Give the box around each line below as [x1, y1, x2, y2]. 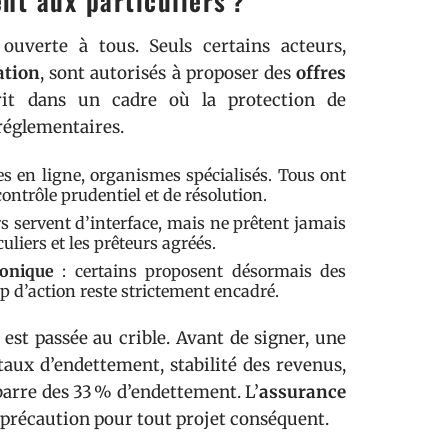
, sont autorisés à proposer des [40, 62, 297, 84]
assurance [259, 381, 346, 403]
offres [296, 62, 347, 84]
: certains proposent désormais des [53, 261, 347, 281]
